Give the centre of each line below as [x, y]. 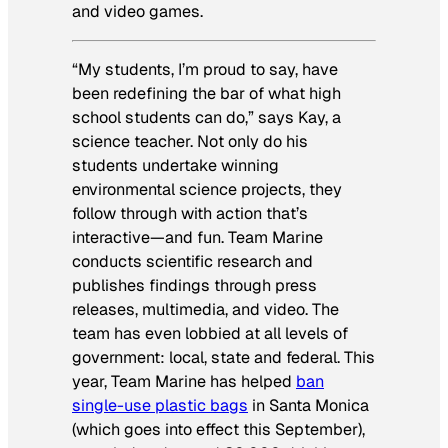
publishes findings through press [194, 286]
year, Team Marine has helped [184, 382]
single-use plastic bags [160, 406]
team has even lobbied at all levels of [210, 334]
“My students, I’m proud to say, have [205, 70]
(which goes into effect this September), [218, 430]
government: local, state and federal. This [223, 358]
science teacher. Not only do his [190, 142]
